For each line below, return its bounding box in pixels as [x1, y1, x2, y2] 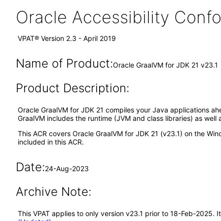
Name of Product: [15, 56, 113, 71]
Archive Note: [15, 184, 91, 199]
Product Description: [15, 81, 129, 95]
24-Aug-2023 [44, 164, 89, 173]
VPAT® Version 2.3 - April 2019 [18, 34, 116, 42]
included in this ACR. [18, 138, 84, 146]
